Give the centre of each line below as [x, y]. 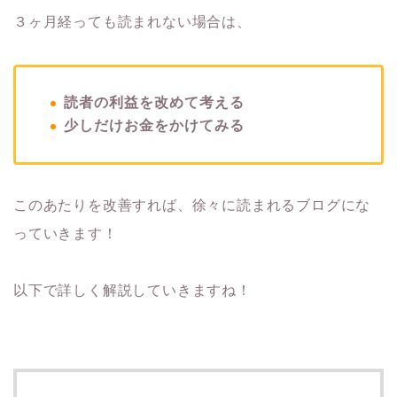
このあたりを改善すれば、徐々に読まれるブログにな [192, 206]
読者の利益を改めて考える [154, 102]
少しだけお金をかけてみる [154, 126]
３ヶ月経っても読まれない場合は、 [132, 21]
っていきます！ [66, 234]
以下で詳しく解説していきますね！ [132, 291]
